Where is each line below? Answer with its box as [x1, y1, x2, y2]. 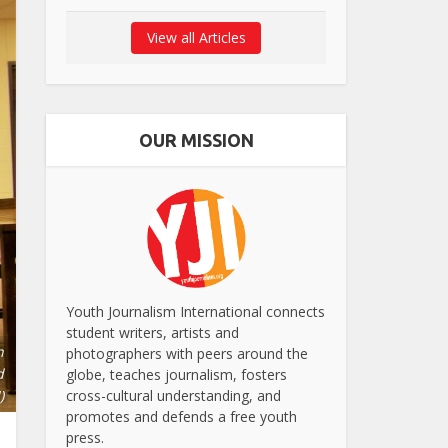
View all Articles [146, 28, 246, 48]
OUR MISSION [138, 130, 254, 151]
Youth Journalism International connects [66, 301, 325, 321]
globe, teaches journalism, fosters [66, 364, 287, 384]
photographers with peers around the [66, 343, 308, 363]
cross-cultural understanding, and [66, 385, 281, 405]
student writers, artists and [66, 322, 239, 342]
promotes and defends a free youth [66, 406, 297, 426]
